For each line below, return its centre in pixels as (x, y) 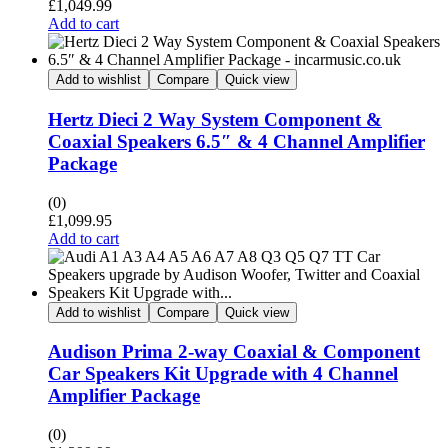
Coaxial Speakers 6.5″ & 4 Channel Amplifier (236, 142)
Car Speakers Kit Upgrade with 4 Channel (223, 374)
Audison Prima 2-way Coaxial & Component (234, 352)
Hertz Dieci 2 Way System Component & (215, 120)
